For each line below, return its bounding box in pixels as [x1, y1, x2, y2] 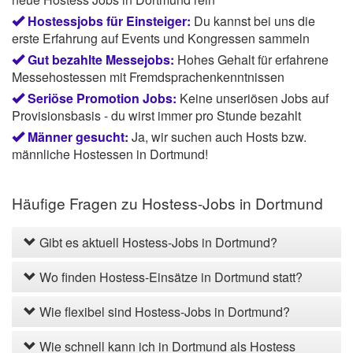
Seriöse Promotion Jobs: [28, 89, 176, 108]
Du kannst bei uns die [194, 12, 315, 31]
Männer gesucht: [28, 128, 128, 147]
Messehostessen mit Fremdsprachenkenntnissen [12, 68, 284, 87]
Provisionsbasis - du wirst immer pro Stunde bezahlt [12, 106, 301, 125]
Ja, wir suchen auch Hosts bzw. [132, 128, 307, 147]
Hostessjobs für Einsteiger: [28, 12, 191, 31]
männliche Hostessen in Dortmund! [12, 145, 208, 164]
